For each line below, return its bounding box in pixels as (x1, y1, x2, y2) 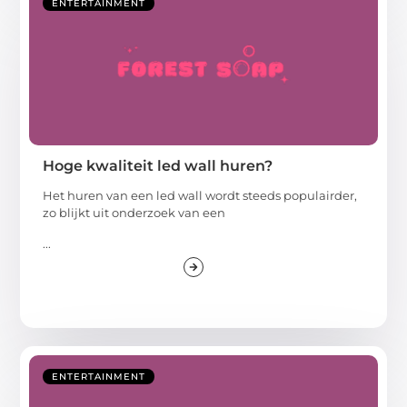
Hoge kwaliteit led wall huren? (43, 157, 273, 175)
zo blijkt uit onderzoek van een (43, 205, 226, 221)
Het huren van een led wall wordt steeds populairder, (43, 188, 358, 203)
